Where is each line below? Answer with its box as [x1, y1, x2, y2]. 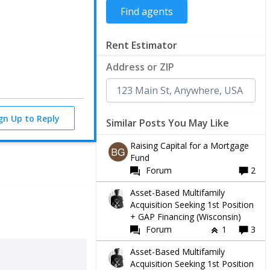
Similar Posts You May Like [106, 116, 229, 130]
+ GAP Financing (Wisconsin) [130, 210, 241, 222]
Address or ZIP [106, 60, 174, 74]
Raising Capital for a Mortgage [130, 139, 249, 151]
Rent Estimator [106, 38, 177, 52]
